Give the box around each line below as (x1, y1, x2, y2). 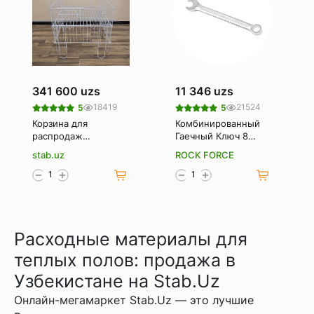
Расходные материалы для (14, 228, 247, 250)
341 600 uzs (32, 83, 100, 98)
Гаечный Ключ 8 (175, 130, 248, 142)
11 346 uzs (175, 83, 233, 98)
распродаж (32, 130, 83, 142)
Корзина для (32, 117, 88, 129)
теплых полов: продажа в (14, 249, 235, 271)
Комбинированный (175, 117, 260, 129)
